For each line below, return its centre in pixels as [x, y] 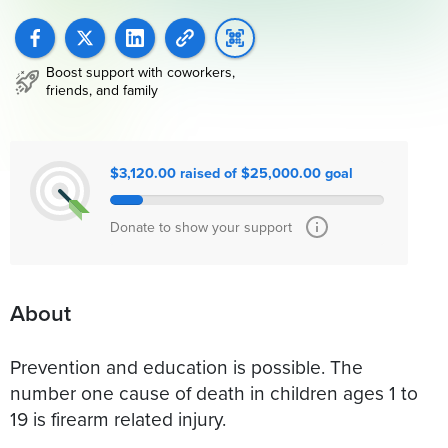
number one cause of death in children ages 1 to [214, 392]
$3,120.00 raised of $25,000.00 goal [231, 173]
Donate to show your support [201, 227]
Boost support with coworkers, [140, 72]
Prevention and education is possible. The [186, 366]
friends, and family [102, 90]
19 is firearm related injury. [118, 418]
